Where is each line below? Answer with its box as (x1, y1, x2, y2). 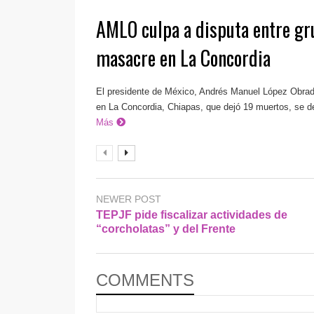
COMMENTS (96, 270, 194, 289)
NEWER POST (96, 193, 161, 205)
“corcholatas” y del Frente (96, 222, 235, 235)
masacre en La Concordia (96, 43, 271, 72)
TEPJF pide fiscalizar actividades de (96, 208, 287, 221)
